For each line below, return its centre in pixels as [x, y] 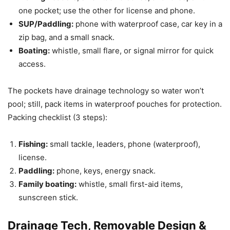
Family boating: [47, 184]
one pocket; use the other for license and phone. [107, 10]
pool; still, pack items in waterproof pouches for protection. [115, 104]
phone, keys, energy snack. [105, 170]
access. [32, 64]
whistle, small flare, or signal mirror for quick [132, 50]
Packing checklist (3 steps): [57, 117]
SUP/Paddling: [46, 24]
